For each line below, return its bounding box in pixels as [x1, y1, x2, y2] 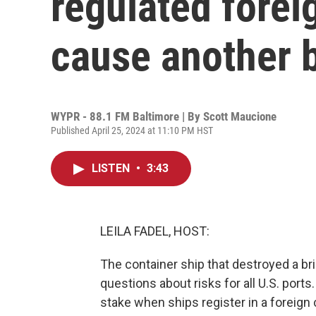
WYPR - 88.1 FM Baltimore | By [51, 109, 203, 123]
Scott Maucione [203, 109, 276, 123]
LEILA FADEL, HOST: [100, 224, 209, 238]
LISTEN [92, 162, 133, 175]
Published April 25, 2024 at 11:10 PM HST [51, 125, 213, 136]
